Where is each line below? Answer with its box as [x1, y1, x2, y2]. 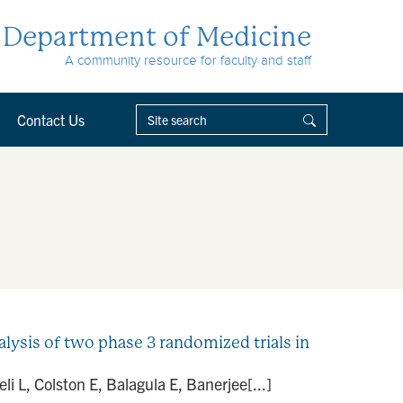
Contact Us [17, 111, 85, 129]
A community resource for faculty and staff [65, 53, 311, 67]
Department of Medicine [3, 21, 311, 52]
